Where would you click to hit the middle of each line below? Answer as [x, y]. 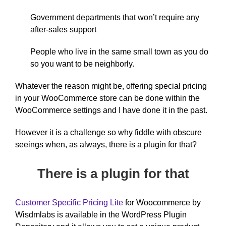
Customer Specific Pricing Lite [69, 202]
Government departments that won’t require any [115, 17]
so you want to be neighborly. [82, 64]
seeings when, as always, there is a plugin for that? [106, 144]
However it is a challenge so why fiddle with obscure [108, 132]
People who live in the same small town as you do [119, 51]
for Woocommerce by [162, 202]
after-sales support [63, 29]
